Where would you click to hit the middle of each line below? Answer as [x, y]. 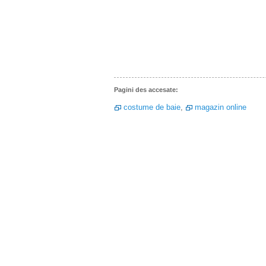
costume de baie [152, 107]
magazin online [221, 107]
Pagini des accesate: [146, 90]
